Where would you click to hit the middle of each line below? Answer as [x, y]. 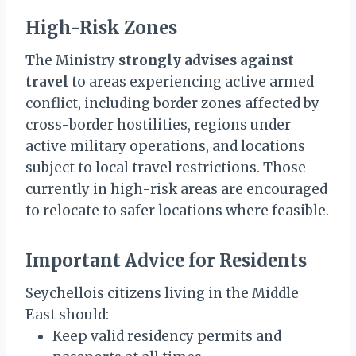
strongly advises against [206, 61]
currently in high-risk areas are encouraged [176, 190]
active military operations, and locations [165, 147]
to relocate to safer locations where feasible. [177, 211]
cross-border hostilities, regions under [158, 125]
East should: [67, 315]
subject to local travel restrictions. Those [166, 168]
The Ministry [72, 61]
